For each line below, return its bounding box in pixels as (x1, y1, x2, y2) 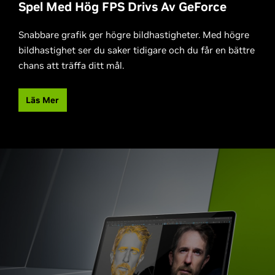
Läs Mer (26, 94, 60, 106)
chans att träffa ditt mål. (18, 60, 124, 71)
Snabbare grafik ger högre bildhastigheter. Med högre (18, 29, 249, 41)
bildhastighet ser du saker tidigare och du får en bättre (18, 44, 255, 56)
